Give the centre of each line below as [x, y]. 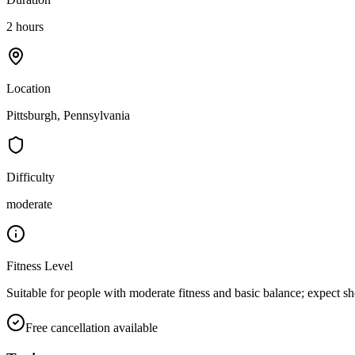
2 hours [25, 26]
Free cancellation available [92, 327]
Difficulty [31, 177]
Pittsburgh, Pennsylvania [68, 115]
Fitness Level [40, 265]
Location [29, 88]
